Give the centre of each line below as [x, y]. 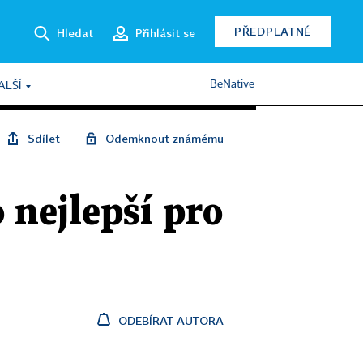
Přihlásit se [165, 32]
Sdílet [44, 138]
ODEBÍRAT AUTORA [171, 320]
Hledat [75, 32]
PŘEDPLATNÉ [273, 31]
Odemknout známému [164, 138]
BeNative [232, 84]
